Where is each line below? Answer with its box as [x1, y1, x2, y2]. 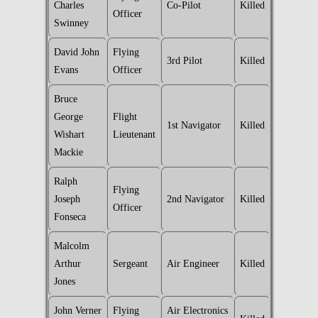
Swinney [53, 17, 89, 29]
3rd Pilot [166, 55, 202, 67]
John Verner [53, 305, 102, 317]
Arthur [53, 258, 81, 270]
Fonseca [53, 211, 86, 223]
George [53, 111, 83, 123]
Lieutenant [112, 128, 155, 141]
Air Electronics [166, 305, 228, 317]
